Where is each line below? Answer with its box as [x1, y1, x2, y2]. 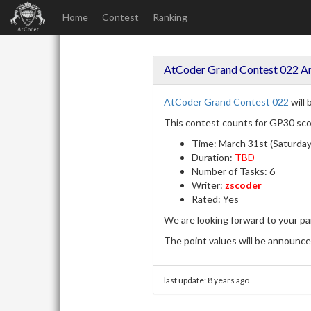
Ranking [153, 11, 187, 23]
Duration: [192, 151, 235, 163]
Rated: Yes [192, 193, 239, 205]
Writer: [192, 179, 226, 191]
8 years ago [208, 275, 250, 285]
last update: [164, 275, 208, 285]
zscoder [225, 179, 262, 191]
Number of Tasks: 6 [192, 165, 276, 177]
